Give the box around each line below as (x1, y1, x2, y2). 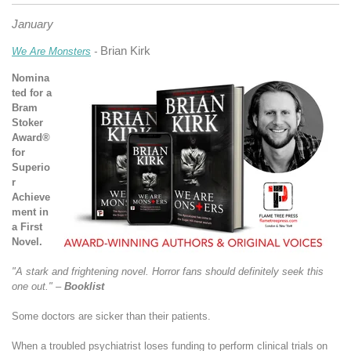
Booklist (64, 280, 104, 292)
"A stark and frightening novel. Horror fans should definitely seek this (12, 265, 324, 277)
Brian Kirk (100, 43, 150, 57)
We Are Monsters (12, 45, 91, 57)
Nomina (12, 71, 49, 84)
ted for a (12, 86, 52, 99)
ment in (12, 205, 49, 218)
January (12, 16, 53, 31)
